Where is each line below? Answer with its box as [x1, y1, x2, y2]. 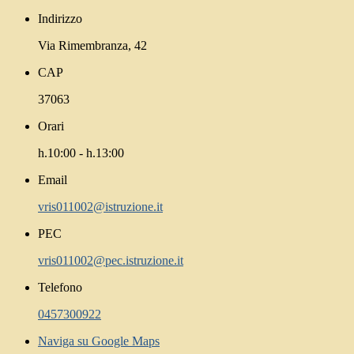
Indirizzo [38, 11, 82, 25]
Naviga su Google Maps [38, 333, 160, 348]
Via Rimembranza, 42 [38, 38, 147, 52]
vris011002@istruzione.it [38, 199, 163, 213]
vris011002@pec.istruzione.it [38, 253, 183, 267]
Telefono [38, 280, 82, 294]
